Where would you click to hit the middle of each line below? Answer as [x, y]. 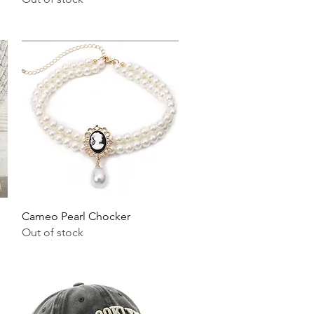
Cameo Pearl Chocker [76, 216]
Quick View [100, 215]
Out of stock [52, 232]
